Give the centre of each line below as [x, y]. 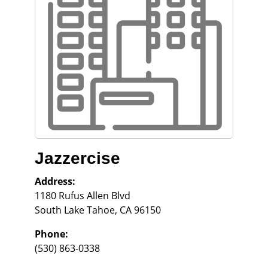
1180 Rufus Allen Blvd [83, 196]
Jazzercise [77, 158]
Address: [55, 181]
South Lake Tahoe [75, 210]
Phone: [51, 234]
